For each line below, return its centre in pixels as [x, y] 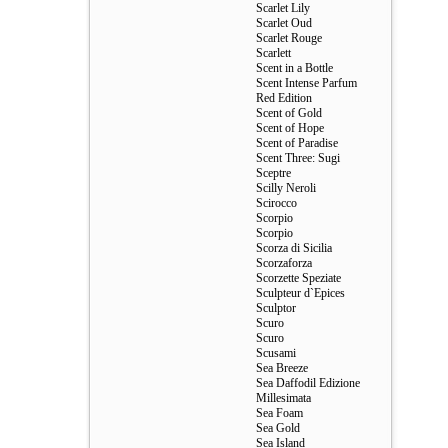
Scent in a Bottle [294, 68]
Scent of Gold [289, 113]
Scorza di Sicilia [294, 248]
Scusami [276, 353]
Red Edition [284, 98]
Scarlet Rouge [289, 38]
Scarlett [273, 53]
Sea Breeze [282, 368]
